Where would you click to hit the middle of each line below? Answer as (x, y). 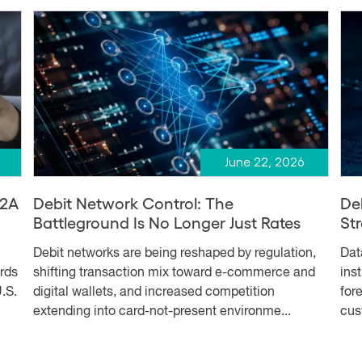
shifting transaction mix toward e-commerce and (174, 274)
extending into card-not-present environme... (162, 312)
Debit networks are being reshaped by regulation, (174, 254)
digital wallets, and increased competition (154, 293)
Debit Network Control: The (133, 203)
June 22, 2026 (264, 163)
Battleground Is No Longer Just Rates (166, 223)
